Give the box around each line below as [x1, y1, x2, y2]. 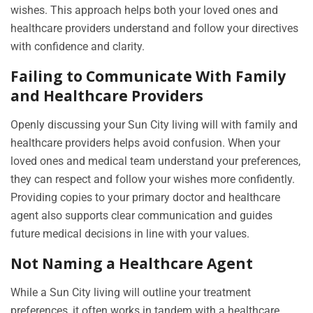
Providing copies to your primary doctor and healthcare [10, 191, 280, 205]
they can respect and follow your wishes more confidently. [10, 173, 295, 187]
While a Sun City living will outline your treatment [10, 286, 251, 300]
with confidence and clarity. [10, 40, 145, 54]
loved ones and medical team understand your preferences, [10, 154, 300, 168]
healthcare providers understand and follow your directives [10, 22, 298, 36]
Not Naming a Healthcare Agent [10, 254, 253, 274]
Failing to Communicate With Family [10, 66, 286, 87]
